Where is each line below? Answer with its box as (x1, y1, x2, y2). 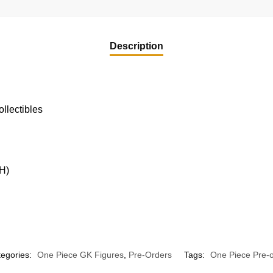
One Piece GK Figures (37, 249, 124, 260)
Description (110, 40, 163, 51)
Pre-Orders (128, 249, 172, 260)
